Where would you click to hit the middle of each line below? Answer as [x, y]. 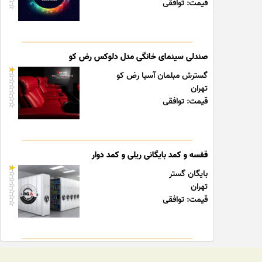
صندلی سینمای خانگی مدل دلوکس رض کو [139, 57]
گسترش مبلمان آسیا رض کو [162, 76]
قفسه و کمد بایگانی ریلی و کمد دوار [150, 155]
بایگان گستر [189, 174]
